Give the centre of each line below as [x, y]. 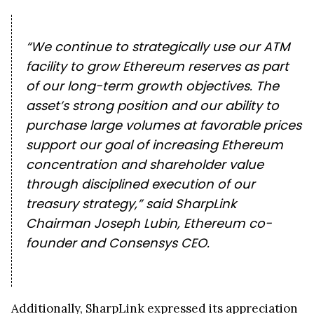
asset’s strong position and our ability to [152, 106]
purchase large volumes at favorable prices [164, 125]
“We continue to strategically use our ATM [158, 47]
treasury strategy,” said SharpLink [131, 204]
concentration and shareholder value [145, 165]
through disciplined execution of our [141, 184]
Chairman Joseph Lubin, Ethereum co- [149, 224]
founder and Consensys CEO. [118, 243]
